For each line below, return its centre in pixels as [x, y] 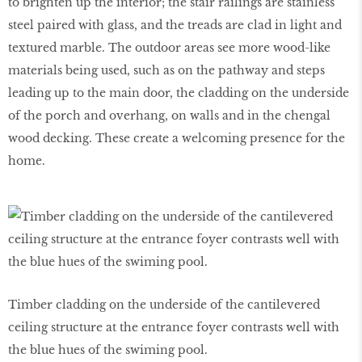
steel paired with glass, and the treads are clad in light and [175, 25]
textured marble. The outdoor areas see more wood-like [169, 47]
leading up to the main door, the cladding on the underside [179, 93]
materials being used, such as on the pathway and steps [166, 70]
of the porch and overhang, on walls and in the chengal [169, 115]
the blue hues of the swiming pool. [108, 350]
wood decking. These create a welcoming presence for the [177, 138]
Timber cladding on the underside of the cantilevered [164, 305]
